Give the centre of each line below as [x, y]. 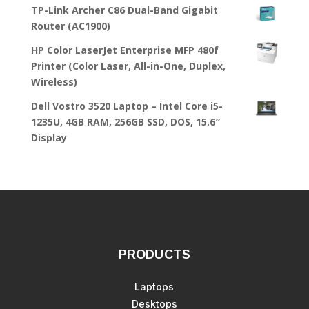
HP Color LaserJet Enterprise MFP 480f [124, 50]
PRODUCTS [154, 255]
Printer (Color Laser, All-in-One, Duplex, [128, 66]
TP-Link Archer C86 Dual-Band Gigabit [124, 10]
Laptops [154, 287]
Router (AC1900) [70, 26]
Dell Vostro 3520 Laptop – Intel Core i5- [127, 106]
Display [49, 138]
